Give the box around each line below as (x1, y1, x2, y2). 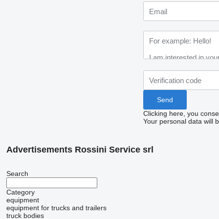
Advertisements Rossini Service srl (6, 145, 153, 155)
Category (6, 188, 35, 197)
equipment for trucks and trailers (6, 204, 107, 212)
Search (6, 170, 28, 178)
